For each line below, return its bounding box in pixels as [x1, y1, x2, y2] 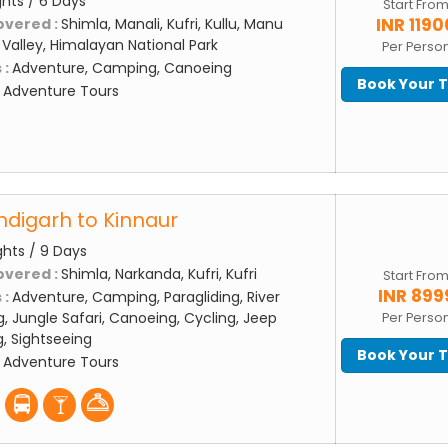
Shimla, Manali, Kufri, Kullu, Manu [61, 14, 283, 35]
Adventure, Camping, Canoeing [12, 58, 232, 79]
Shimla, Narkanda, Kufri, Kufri [61, 264, 257, 285]
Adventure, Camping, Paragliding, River [12, 287, 280, 308]
